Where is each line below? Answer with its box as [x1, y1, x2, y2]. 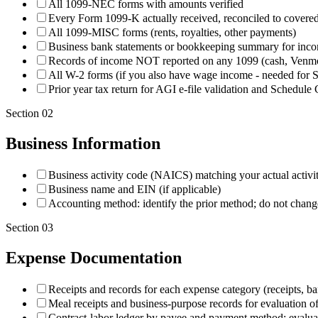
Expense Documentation [6, 248, 182, 268]
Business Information [6, 134, 160, 153]
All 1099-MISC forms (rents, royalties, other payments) [48, 26, 296, 39]
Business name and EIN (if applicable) [48, 183, 221, 196]
